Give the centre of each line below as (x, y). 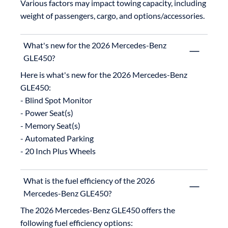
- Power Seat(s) (47, 113)
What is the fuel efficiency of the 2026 (89, 181)
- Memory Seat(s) (50, 126)
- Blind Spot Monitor (56, 100)
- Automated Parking (57, 138)
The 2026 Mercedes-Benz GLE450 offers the (98, 210)
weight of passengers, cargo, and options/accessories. (112, 16)
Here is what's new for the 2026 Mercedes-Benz (104, 75)
